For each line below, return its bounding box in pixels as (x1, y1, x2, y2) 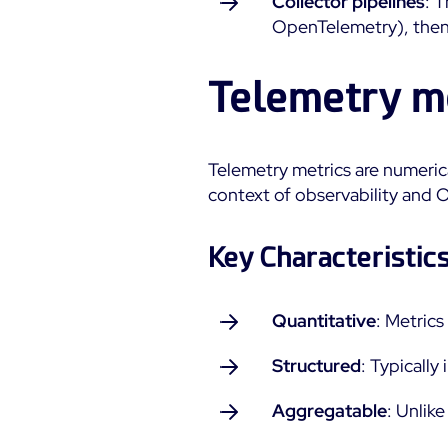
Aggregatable (272, 399, 387, 422)
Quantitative (272, 309, 376, 332)
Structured (272, 354, 361, 377)
